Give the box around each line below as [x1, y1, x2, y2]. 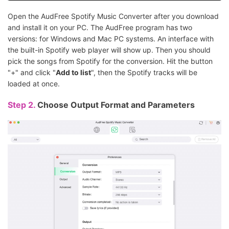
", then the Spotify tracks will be [91, 67, 197, 77]
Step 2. [8, 99, 37, 110]
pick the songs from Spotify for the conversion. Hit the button [8, 56, 213, 65]
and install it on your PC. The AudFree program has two [8, 22, 192, 32]
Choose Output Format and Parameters [37, 99, 195, 110]
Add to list [56, 67, 91, 77]
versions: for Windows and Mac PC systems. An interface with [8, 34, 214, 43]
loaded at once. [8, 79, 60, 88]
